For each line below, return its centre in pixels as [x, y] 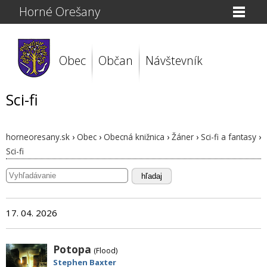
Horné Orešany [60, 12]
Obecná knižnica [134, 137]
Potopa [72, 249]
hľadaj [152, 176]
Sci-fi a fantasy [229, 137]
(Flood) [106, 250]
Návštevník [174, 60]
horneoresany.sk [38, 137]
